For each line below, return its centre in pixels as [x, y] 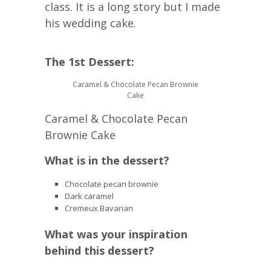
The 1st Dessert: [90, 62]
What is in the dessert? [107, 161]
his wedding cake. [90, 23]
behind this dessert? [100, 250]
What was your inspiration [116, 234]
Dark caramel [89, 196]
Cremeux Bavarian [99, 208]
